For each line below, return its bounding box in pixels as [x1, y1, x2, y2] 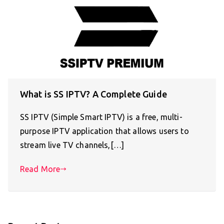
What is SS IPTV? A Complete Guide [20, 89, 167, 99]
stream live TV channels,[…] [20, 140, 124, 150]
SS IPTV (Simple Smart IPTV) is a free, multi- [20, 112, 182, 122]
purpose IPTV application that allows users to [20, 126, 189, 136]
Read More [20, 164, 60, 174]
